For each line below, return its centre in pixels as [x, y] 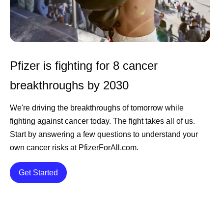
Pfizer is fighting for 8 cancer [84, 66]
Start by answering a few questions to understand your [104, 134]
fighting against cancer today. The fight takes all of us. [102, 121]
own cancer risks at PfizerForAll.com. [74, 148]
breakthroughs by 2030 [69, 85]
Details [70, 172]
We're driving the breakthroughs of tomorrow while [97, 108]
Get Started [38, 172]
